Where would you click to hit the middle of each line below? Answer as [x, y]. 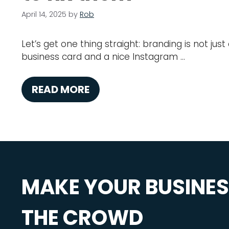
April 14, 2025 [44, 14]
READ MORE [61, 89]
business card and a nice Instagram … [103, 57]
